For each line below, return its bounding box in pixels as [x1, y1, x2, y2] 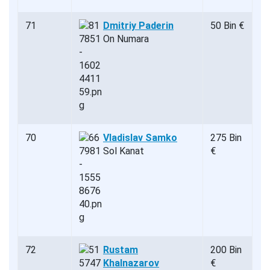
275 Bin [210, 131, 242, 143]
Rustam [103, 243, 138, 256]
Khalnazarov [103, 257, 159, 269]
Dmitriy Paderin [103, 19, 174, 31]
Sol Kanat [103, 145, 144, 157]
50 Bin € [210, 19, 244, 31]
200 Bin [210, 243, 242, 256]
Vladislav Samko [103, 131, 177, 143]
